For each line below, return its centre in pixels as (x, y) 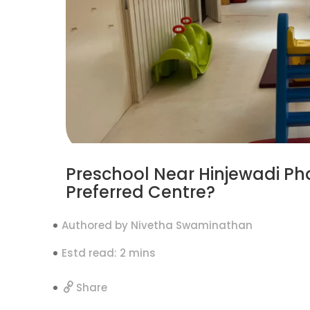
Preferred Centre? (140, 192)
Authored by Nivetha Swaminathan (157, 225)
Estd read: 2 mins (109, 253)
